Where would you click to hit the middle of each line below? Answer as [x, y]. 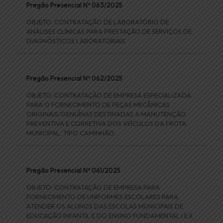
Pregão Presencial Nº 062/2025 [74, 78]
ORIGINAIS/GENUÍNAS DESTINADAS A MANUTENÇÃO [106, 114]
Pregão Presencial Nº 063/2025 [74, 5]
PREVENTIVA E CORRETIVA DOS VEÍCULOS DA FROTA [106, 124]
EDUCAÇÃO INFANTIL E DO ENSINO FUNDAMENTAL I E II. [110, 216]
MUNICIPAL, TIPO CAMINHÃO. [71, 133]
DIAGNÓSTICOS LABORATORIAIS [76, 41]
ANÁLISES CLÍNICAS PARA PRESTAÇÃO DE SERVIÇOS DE [109, 32]
